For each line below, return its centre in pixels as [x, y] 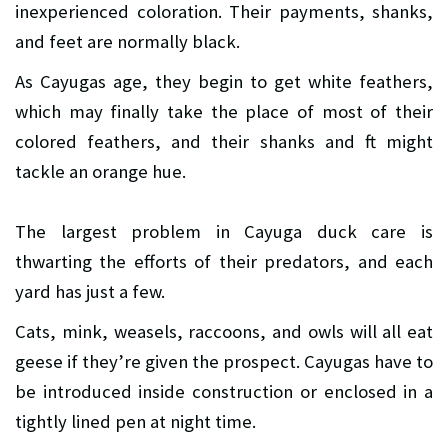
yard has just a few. [90, 292]
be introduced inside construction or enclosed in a [224, 392]
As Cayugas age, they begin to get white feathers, [224, 82]
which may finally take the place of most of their [224, 112]
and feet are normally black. [127, 42]
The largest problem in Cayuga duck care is [224, 232]
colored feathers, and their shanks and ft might [224, 142]
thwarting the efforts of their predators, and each [224, 262]
